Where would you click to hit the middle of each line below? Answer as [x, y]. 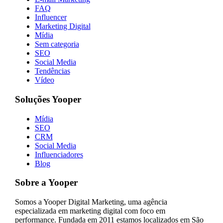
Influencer [51, 17]
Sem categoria [57, 44]
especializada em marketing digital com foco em [90, 211]
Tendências [52, 71]
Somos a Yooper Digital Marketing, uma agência [91, 202]
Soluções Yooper [48, 100]
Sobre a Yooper [46, 183]
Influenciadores [59, 154]
